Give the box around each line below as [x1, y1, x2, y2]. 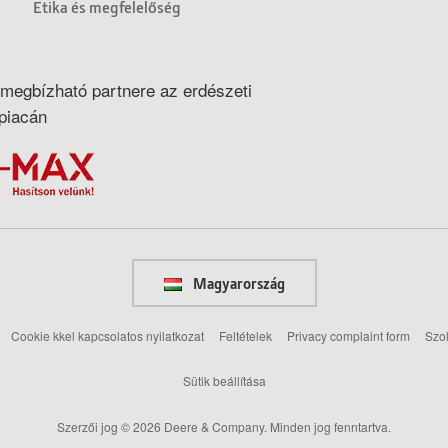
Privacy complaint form [287, 326, 410, 344]
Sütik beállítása [182, 372, 266, 390]
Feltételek [219, 326, 272, 344]
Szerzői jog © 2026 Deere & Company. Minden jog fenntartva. [57, 418, 391, 436]
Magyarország [189, 272, 285, 293]
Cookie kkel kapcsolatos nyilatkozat [11, 326, 204, 344]
